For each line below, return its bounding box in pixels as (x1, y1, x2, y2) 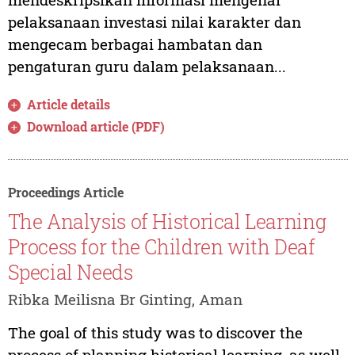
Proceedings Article (7, 183, 124, 200)
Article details (27, 95, 111, 113)
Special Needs (7, 259, 133, 286)
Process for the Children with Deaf (7, 234, 315, 261)
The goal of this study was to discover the (7, 323, 303, 343)
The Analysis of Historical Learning (7, 208, 326, 235)
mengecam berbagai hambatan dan (7, 33, 262, 54)
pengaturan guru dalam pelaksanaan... (7, 55, 286, 76)
